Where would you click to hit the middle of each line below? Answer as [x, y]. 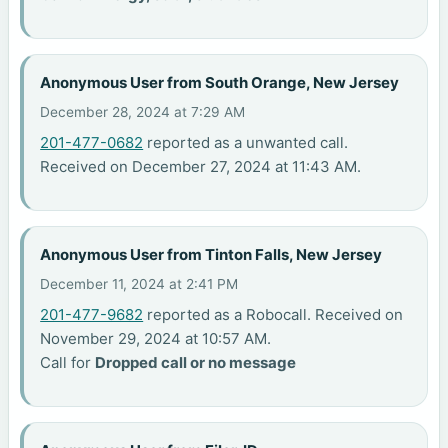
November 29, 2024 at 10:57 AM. [156, 339]
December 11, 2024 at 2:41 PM [139, 284]
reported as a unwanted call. [246, 143]
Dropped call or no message [196, 363]
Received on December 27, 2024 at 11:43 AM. [201, 167]
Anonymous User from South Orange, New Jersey [220, 82]
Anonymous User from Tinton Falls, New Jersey [211, 254]
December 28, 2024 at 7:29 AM [143, 112]
